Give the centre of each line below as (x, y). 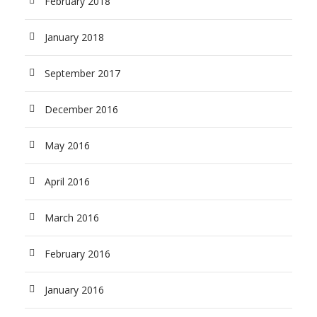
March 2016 (72, 217)
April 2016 (67, 181)
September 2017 (82, 73)
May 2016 (67, 145)
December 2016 (81, 109)
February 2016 (77, 253)
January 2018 (74, 37)
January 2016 (74, 289)
